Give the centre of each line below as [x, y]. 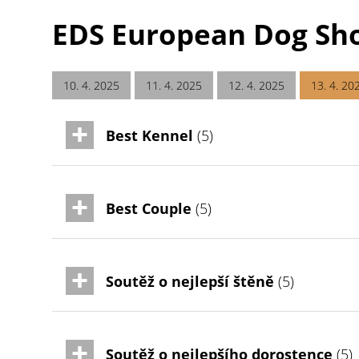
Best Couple [149, 209]
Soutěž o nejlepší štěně [190, 281]
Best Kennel [150, 136]
